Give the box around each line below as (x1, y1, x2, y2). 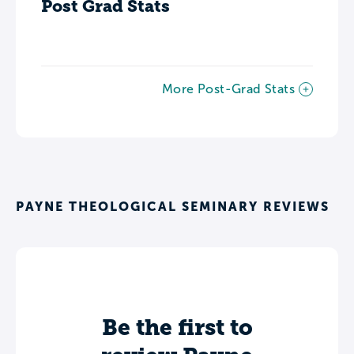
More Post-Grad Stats (162, 81, 295, 96)
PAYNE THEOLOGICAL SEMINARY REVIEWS (16, 198, 330, 213)
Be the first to (101, 314, 253, 341)
